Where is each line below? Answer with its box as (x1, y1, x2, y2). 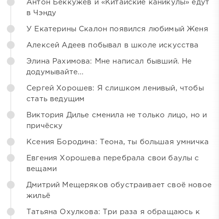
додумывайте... (26, 68, 84, 75)
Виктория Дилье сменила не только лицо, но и (26, 111, 207, 118)
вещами (26, 165, 57, 172)
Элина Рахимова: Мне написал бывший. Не (26, 58, 192, 65)
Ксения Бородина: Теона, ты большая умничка (26, 138, 209, 145)
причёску (26, 122, 63, 129)
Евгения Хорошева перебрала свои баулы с (26, 154, 199, 161)
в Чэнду (26, 9, 57, 16)
